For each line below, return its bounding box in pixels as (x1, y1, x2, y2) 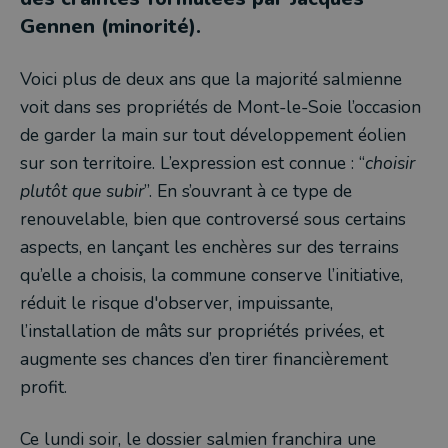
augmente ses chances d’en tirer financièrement (20, 347, 388, 371)
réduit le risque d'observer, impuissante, (20, 291, 333, 315)
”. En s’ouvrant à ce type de (144, 179, 352, 203)
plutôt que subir (20, 179, 144, 203)
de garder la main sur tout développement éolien (20, 123, 406, 147)
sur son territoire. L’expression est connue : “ (20, 151, 365, 175)
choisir (365, 151, 415, 175)
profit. (20, 375, 67, 399)
